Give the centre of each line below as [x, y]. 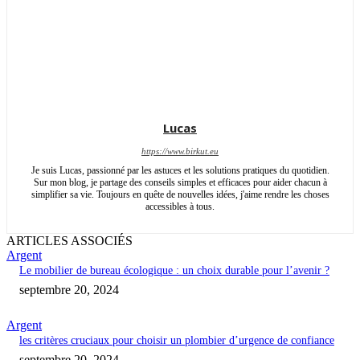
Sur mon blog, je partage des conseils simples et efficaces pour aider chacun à [180, 183]
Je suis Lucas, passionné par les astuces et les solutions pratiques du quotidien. [180, 171]
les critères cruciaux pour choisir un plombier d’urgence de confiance [177, 341]
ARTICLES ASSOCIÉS [70, 241]
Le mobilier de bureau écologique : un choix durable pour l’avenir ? [174, 271]
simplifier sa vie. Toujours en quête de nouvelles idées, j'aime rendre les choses [180, 195]
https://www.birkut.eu [180, 151]
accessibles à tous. [180, 207]
